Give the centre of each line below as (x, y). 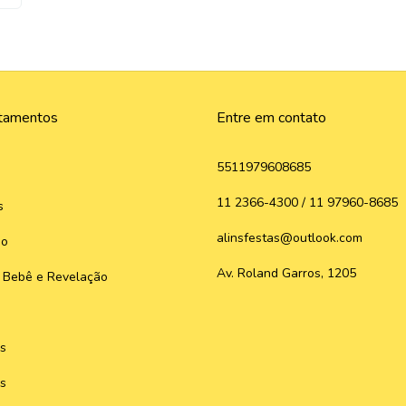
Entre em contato (271, 118)
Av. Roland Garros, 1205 (286, 274)
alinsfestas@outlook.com (290, 238)
